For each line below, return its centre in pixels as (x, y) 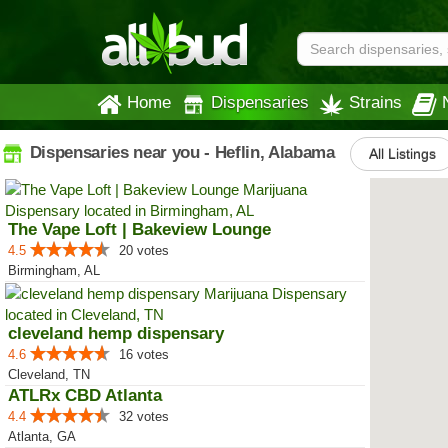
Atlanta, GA (42, 436)
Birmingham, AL (54, 270)
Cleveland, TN (49, 374)
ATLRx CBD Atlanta (85, 395)
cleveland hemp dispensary (116, 333)
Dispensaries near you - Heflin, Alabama (180, 152)
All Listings (402, 154)
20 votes (144, 250)
